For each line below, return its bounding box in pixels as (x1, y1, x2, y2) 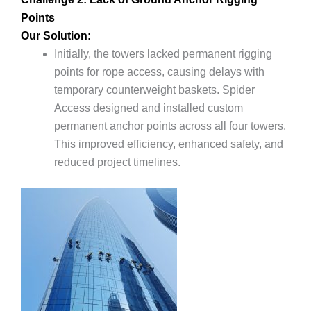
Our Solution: (21, 29, 91, 42)
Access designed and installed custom (54, 101, 243, 114)
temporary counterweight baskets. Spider (54, 83, 255, 96)
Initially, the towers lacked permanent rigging (54, 47, 272, 60)
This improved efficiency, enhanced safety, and (54, 137, 283, 150)
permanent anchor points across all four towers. (54, 119, 286, 132)
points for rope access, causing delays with (54, 65, 264, 78)
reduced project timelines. (54, 155, 180, 168)
